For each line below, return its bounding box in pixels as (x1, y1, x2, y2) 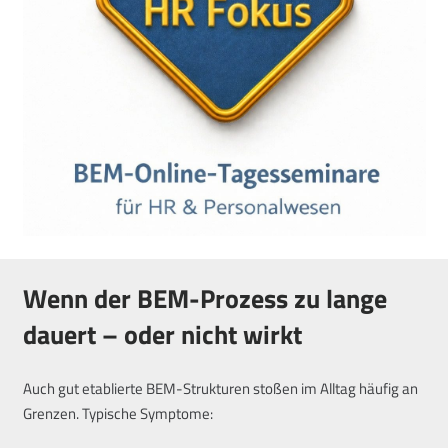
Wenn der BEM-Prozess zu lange (22, 279, 387, 319)
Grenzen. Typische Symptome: (22, 401, 213, 425)
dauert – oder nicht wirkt (22, 315, 302, 355)
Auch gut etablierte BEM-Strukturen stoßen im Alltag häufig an (22, 376, 418, 400)
